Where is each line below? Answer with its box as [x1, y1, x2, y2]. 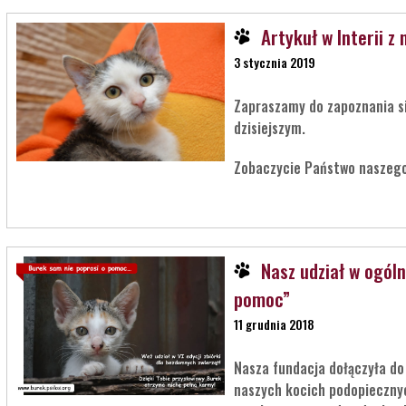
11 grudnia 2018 [233, 314, 314, 333]
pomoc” [233, 284, 290, 313]
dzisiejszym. [233, 116, 309, 139]
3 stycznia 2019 [233, 52, 315, 72]
